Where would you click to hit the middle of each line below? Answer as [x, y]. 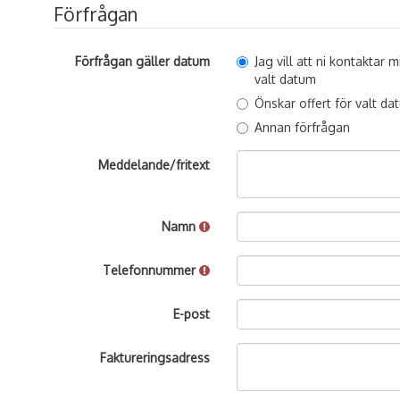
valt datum [286, 79]
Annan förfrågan [303, 127]
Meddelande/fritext [154, 165]
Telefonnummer [151, 270]
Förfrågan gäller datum [143, 61]
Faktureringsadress [155, 358]
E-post [192, 314]
